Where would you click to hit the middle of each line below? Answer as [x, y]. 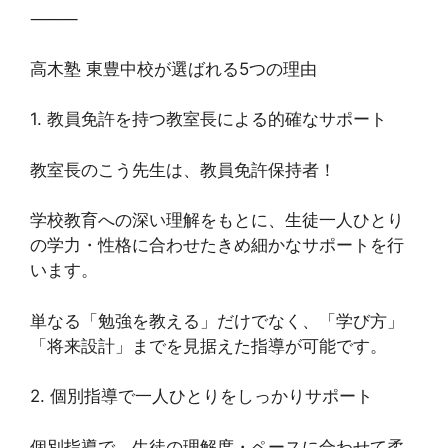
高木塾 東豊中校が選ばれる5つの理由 [173, 68]
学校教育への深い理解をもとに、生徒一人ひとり [217, 220]
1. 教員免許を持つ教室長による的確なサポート [208, 119]
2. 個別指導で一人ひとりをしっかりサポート [201, 396]
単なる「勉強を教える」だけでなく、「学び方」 [217, 320]
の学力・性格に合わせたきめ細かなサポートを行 [217, 245]
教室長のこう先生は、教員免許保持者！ [183, 169]
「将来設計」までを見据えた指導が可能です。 [208, 345]
